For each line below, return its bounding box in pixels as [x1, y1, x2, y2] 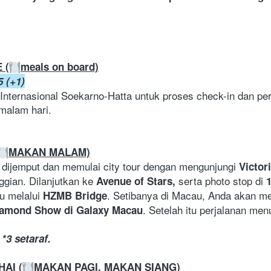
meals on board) [21, 59, 99, 74]
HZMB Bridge [43, 188, 107, 203]
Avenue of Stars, [96, 174, 175, 189]
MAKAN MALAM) [8, 145, 90, 160]
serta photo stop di [175, 173, 266, 189]
